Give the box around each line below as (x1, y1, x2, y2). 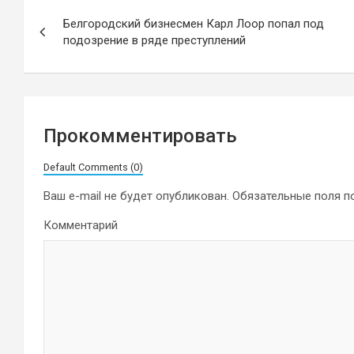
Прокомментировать (43, 125, 237, 147)
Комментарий (43, 218, 118, 232)
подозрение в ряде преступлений (63, 33, 246, 47)
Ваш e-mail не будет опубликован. (43, 189, 229, 203)
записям (24, 55, 118, 83)
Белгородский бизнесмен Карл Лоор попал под (63, 17, 324, 31)
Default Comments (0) (43, 161, 143, 173)
